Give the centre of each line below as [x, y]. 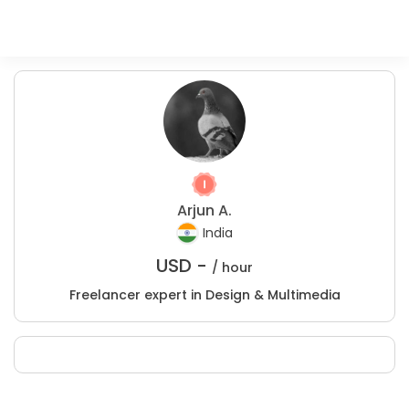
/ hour [232, 267]
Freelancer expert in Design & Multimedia [204, 295]
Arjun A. [204, 210]
